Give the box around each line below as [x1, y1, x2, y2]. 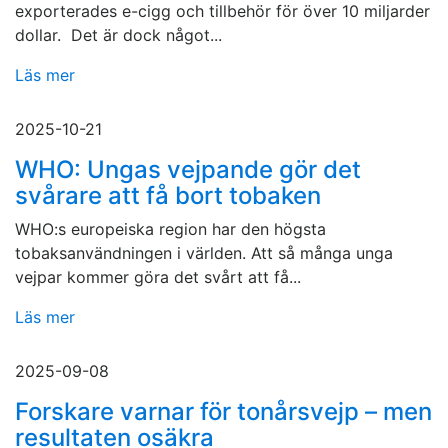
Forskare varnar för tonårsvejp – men [15, 397, 432, 427]
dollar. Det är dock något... [15, 25, 222, 46]
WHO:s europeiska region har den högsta [15, 219, 326, 240]
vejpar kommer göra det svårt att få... [15, 267, 301, 288]
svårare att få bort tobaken [15, 181, 321, 211]
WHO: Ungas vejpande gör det [15, 155, 361, 185]
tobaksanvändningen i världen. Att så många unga [15, 243, 393, 264]
